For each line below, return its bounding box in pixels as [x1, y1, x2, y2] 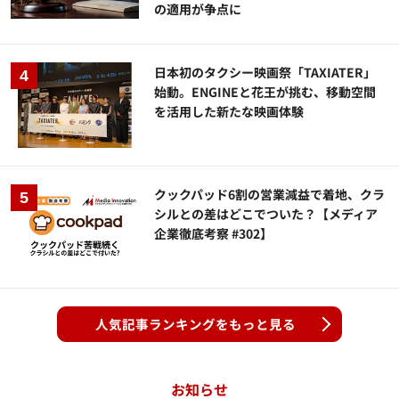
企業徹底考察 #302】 [154, 224, 273, 242]
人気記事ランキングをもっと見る [94, 313, 296, 333]
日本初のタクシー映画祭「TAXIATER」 [154, 62, 377, 81]
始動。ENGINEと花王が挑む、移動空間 [154, 82, 377, 101]
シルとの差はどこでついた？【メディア [154, 204, 379, 223]
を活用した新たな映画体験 [154, 102, 305, 120]
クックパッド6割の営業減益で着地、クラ [154, 184, 386, 203]
